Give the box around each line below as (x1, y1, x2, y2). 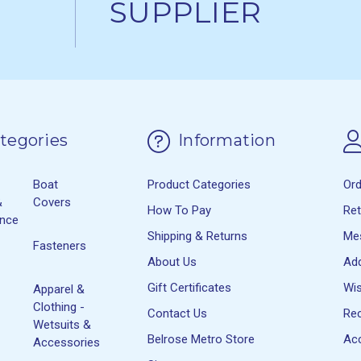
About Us (147, 254, 197, 269)
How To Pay (147, 202, 211, 218)
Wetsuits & (33, 317, 92, 332)
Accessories (33, 334, 101, 350)
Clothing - (33, 299, 85, 314)
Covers (33, 194, 72, 210)
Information (173, 131, 276, 151)
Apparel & (33, 281, 85, 297)
